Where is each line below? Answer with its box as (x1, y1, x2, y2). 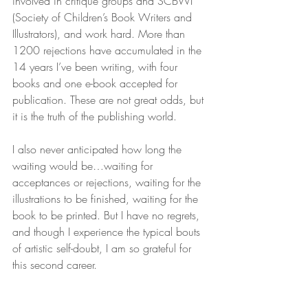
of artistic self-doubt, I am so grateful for (12, 241, 195, 256)
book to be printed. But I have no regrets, (12, 208, 203, 223)
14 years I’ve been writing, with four (12, 59, 181, 74)
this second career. (12, 257, 97, 272)
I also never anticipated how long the (12, 142, 185, 157)
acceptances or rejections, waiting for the (12, 175, 204, 190)
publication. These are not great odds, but (12, 92, 207, 107)
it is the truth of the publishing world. (12, 109, 177, 124)
